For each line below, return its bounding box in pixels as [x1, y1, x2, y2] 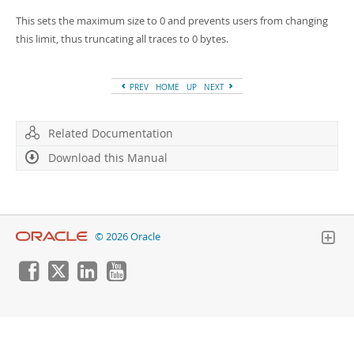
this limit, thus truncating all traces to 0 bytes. [16, 32, 228, 46]
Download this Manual [48, 150, 168, 165]
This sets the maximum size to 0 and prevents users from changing [16, 13, 328, 28]
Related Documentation [48, 126, 173, 141]
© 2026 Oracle [95, 230, 160, 243]
